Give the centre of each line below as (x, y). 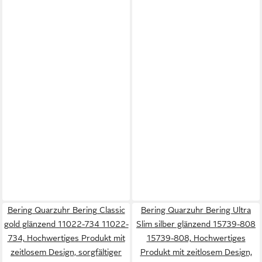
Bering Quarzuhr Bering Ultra (196, 210)
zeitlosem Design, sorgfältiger (66, 252)
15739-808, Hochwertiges (196, 238)
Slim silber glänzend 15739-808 (196, 224)
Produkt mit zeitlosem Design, (196, 252)
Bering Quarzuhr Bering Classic (66, 210)
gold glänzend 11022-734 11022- (66, 224)
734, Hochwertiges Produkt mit (66, 238)
